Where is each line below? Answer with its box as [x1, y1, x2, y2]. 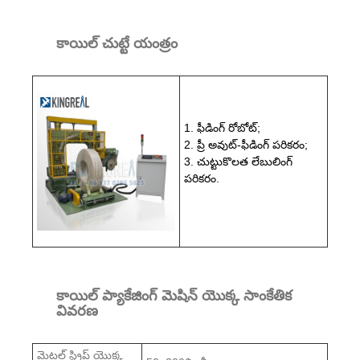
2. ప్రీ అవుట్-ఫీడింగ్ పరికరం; [184, 137, 308, 151]
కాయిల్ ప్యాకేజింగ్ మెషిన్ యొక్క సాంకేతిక [56, 287, 292, 304]
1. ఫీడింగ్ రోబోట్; [184, 121, 260, 134]
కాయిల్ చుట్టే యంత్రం [56, 35, 178, 51]
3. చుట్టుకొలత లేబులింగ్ [184, 154, 292, 168]
